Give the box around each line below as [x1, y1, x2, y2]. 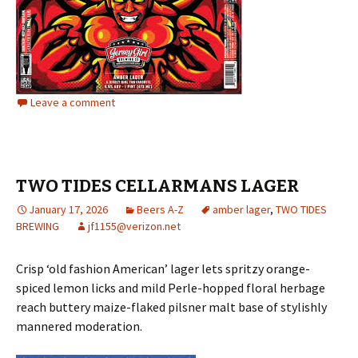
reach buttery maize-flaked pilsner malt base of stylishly [16, 299, 327, 315]
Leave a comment [30, 95, 115, 109]
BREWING [16, 219, 59, 233]
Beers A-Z [137, 202, 184, 217]
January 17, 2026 [29, 202, 108, 217]
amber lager [213, 202, 270, 217]
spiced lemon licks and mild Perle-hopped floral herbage [16, 280, 325, 296]
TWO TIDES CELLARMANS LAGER [16, 175, 299, 197]
